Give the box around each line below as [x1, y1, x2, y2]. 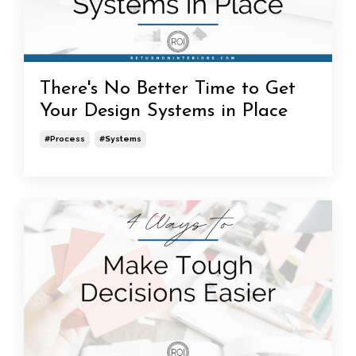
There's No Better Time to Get [40, 79, 296, 99]
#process [44, 133, 85, 143]
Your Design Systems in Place [40, 101, 288, 121]
